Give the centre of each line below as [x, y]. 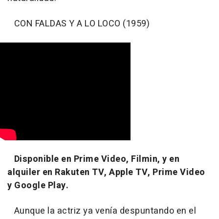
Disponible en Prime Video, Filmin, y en [97, 159]
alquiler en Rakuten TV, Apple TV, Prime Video [106, 173]
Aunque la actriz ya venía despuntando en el [102, 211]
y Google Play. [38, 186]
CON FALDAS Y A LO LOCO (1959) [78, 24]
